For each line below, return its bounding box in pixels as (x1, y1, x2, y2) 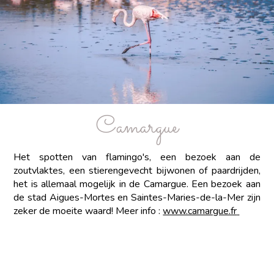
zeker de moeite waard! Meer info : (13, 204, 163, 218)
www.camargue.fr (163, 204, 237, 218)
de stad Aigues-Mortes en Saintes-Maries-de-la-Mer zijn (13, 190, 261, 204)
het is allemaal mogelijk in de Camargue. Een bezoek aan (13, 177, 261, 191)
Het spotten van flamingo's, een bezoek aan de (13, 150, 261, 164)
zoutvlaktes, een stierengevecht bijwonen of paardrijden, (13, 163, 261, 177)
